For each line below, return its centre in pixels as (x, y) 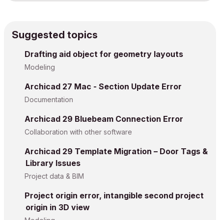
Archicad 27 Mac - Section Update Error (103, 87)
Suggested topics (55, 35)
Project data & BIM (54, 176)
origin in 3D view (58, 207)
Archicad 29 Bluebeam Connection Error (104, 119)
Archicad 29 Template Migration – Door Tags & (116, 151)
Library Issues (53, 163)
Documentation (49, 100)
